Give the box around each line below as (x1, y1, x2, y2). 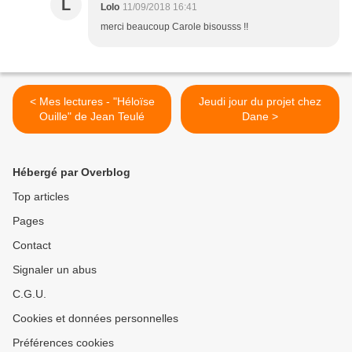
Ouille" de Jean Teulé (39, 110, 145, 123)
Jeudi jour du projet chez (199, 95, 321, 108)
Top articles (13, 190, 69, 203)
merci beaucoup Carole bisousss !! (101, 21, 248, 33)
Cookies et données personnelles (13, 312, 178, 325)
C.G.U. (13, 288, 46, 301)
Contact (13, 239, 51, 252)
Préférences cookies (13, 336, 114, 350)
